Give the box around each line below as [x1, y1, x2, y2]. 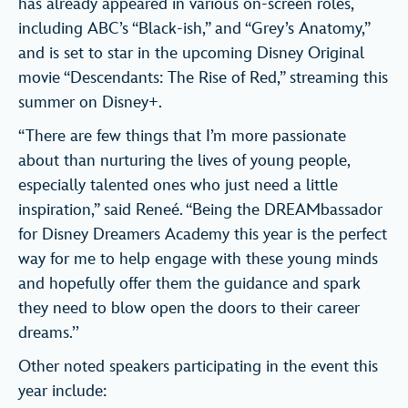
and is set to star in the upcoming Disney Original [18, 44, 364, 64]
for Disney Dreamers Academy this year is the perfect [18, 225, 387, 245]
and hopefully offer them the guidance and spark [18, 274, 361, 294]
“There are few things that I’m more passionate [18, 127, 346, 147]
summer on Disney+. [18, 93, 162, 113]
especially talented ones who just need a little [18, 176, 338, 196]
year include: [18, 382, 107, 402]
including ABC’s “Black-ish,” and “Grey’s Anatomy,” [18, 19, 370, 39]
